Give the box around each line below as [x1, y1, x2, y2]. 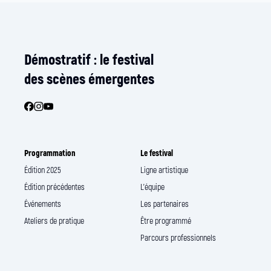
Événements [24, 198, 61, 209]
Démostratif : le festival [24, 51, 154, 69]
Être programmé [140, 215, 191, 226]
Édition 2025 [24, 165, 61, 175]
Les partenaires [140, 198, 189, 209]
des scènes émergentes [24, 70, 154, 88]
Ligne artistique [140, 165, 188, 175]
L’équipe [140, 181, 165, 192]
